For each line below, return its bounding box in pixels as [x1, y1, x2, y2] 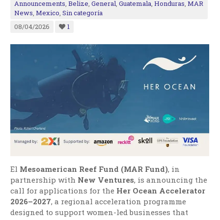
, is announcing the [134, 174, 208, 185]
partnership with [10, 174, 78, 185]
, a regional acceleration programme [51, 196, 187, 206]
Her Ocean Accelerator [116, 185, 206, 195]
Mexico [36, 8, 60, 18]
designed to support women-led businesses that [10, 207, 189, 217]
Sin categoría [62, 8, 103, 18]
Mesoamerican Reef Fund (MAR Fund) [20, 164, 168, 174]
